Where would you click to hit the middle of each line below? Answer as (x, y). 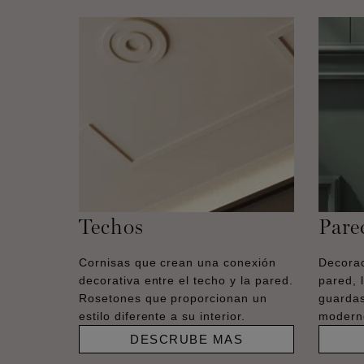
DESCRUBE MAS (186, 339)
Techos (111, 226)
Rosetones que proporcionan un (173, 298)
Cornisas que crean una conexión (178, 262)
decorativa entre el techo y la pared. (186, 280)
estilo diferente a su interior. (162, 316)
